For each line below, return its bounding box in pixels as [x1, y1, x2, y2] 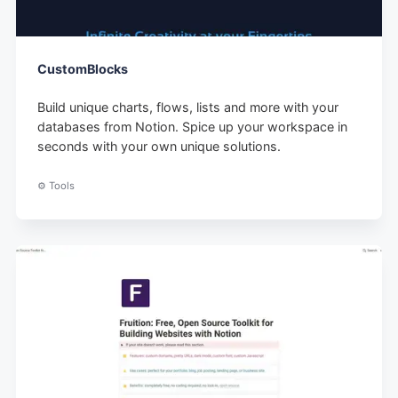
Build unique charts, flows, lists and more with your [37, 99, 339, 115]
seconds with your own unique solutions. [37, 139, 282, 155]
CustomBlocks [37, 60, 129, 76]
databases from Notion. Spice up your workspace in [37, 119, 348, 135]
